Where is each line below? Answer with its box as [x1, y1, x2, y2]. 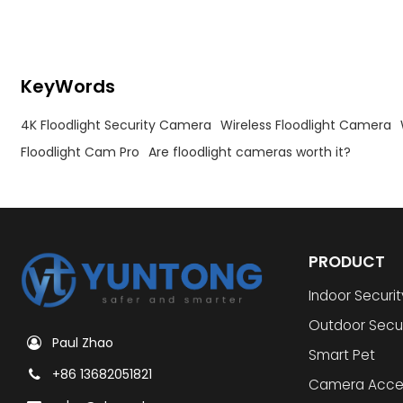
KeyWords [21, 73, 116, 99]
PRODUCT [309, 251, 386, 273]
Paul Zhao [52, 333, 114, 352]
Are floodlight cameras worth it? [148, 143, 352, 162]
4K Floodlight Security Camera [21, 116, 212, 135]
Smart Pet [309, 345, 376, 365]
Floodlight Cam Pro [21, 143, 140, 162]
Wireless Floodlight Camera [220, 116, 392, 135]
